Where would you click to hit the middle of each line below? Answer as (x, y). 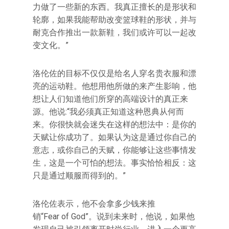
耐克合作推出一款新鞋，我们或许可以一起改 (114, 32)
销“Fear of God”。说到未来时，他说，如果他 (114, 216)
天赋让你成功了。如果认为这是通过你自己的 (114, 137)
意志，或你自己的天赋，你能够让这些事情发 (114, 150)
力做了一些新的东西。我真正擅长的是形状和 (114, 7)
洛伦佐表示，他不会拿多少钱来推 (94, 204)
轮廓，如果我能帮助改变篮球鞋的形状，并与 (114, 20)
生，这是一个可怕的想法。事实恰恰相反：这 (114, 163)
